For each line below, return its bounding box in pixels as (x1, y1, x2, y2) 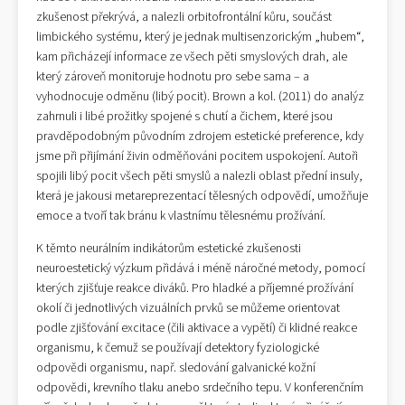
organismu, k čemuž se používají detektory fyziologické (36, 339, 319, 357)
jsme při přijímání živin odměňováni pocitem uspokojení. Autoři (36, 147, 358, 165)
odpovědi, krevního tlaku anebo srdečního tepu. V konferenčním (36, 379, 363, 397)
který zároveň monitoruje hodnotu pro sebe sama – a (36, 68, 309, 86)
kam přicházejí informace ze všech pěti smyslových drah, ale (36, 48, 347, 66)
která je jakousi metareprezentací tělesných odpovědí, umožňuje (36, 187, 368, 205)
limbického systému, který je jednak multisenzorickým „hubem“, (36, 28, 364, 46)
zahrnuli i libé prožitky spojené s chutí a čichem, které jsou (36, 108, 333, 126)
